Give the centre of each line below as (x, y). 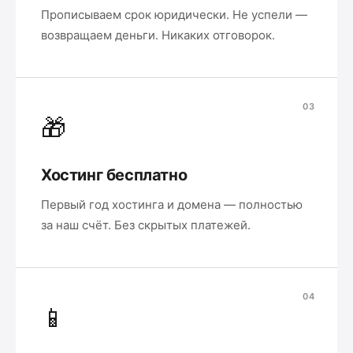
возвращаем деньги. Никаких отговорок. (158, 35)
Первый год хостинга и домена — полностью (172, 204)
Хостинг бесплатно (114, 175)
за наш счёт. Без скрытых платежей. (146, 225)
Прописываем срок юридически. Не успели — (174, 15)
